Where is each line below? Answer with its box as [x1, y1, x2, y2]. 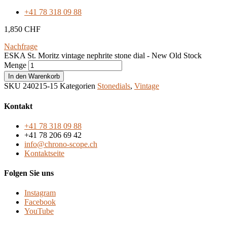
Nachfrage [4, 42, 37, 51]
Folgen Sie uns [4, 169, 54, 178]
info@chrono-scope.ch [24, 139, 97, 148]
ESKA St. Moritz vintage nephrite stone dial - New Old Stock [4, 51, 202, 60]
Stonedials [97, 82, 130, 91]
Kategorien [60, 82, 95, 91]
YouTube [24, 207, 54, 216]
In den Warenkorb [8, 72, 60, 81]
